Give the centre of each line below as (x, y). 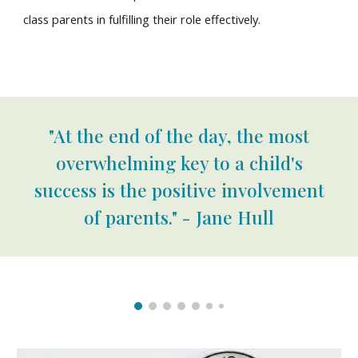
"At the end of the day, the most (179, 135)
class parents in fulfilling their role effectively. (144, 20)
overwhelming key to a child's (179, 163)
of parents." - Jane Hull (179, 217)
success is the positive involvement (179, 190)
